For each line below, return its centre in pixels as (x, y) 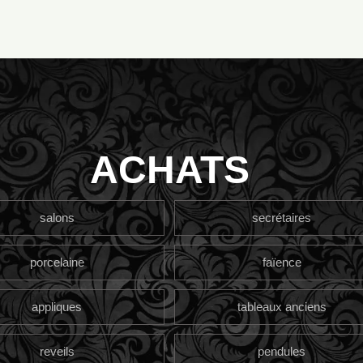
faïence (282, 262)
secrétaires (282, 217)
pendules (282, 351)
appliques (57, 306)
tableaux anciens (282, 306)
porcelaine (57, 262)
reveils (57, 351)
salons (57, 217)
